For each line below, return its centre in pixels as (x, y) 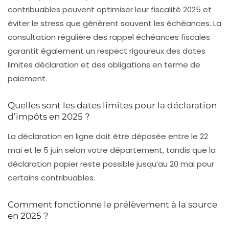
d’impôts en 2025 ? (49, 117)
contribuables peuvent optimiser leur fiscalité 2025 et (110, 10)
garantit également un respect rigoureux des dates (107, 51)
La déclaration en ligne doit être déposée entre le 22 (108, 136)
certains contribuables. (51, 178)
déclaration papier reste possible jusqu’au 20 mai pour (111, 164)
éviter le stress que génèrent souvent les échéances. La (114, 24)
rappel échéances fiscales (160, 37)
